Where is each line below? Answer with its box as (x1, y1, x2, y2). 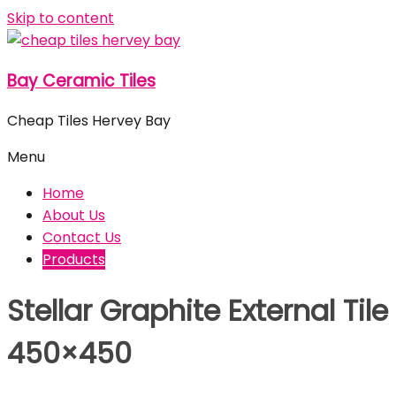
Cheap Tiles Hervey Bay (7, 110, 171, 132)
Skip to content (7, 8, 114, 28)
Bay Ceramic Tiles (7, 68, 156, 93)
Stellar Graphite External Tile (7, 290, 388, 331)
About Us (42, 205, 105, 226)
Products (42, 249, 105, 270)
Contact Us (42, 227, 121, 248)
